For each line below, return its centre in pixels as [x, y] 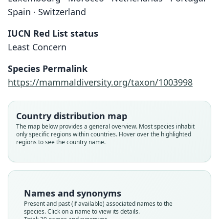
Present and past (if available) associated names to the [98, 204]
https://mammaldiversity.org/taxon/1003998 [100, 82]
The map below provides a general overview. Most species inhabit [105, 126]
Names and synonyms [73, 193]
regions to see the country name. [61, 142]
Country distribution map [72, 116]
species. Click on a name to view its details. [82, 211]
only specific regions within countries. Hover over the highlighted [104, 134]
